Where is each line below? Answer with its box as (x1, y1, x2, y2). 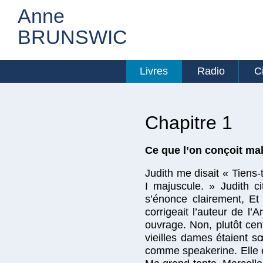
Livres (140, 65, 168, 77)
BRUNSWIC (18, 26, 127, 48)
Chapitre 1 (145, 112, 232, 133)
